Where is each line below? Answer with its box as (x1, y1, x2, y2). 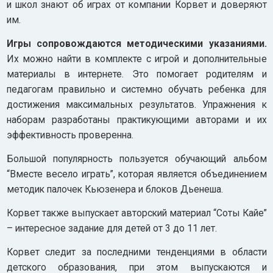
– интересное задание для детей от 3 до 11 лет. (6, 222, 217, 234)
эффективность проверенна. (6, 129, 133, 141)
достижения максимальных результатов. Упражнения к (6, 98, 267, 110)
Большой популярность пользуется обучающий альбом (6, 152, 267, 165)
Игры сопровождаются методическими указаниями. (6, 37, 267, 49)
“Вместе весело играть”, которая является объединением (6, 168, 267, 180)
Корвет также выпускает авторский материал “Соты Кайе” (6, 207, 267, 219)
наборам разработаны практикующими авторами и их (6, 113, 267, 126)
